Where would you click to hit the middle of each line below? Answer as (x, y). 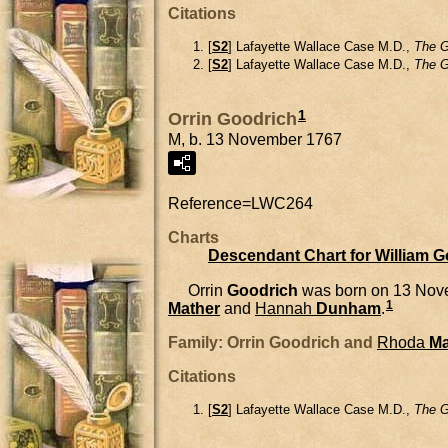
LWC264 (282, 203)
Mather (194, 309)
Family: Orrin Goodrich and (272, 343)
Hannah (283, 309)
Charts (193, 237)
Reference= (209, 203)
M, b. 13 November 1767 (255, 139)
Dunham (348, 309)
